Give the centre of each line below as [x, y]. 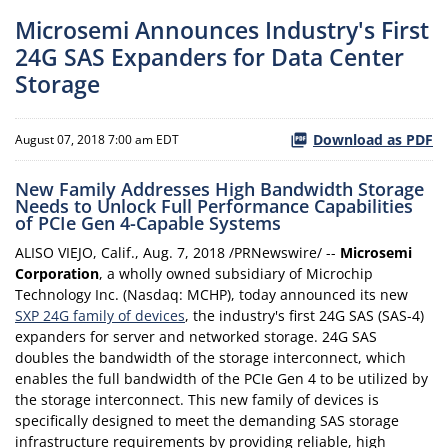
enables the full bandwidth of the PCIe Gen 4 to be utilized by [221, 379]
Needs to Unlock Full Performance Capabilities [214, 206]
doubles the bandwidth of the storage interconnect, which [210, 358]
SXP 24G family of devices [100, 316]
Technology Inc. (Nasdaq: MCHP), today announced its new [211, 295]
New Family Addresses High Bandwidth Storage [219, 189]
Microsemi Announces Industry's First [222, 30]
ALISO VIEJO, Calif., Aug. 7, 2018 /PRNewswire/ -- [177, 253]
